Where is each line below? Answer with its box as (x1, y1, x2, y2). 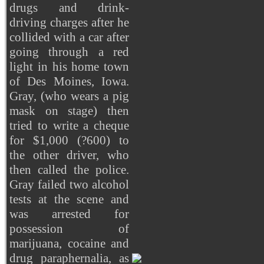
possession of (9, 221, 129, 236)
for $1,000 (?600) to (9, 133, 129, 147)
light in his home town (9, 59, 129, 74)
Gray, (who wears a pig (9, 88, 129, 103)
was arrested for (9, 206, 129, 221)
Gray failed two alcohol (9, 177, 129, 192)
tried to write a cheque (9, 118, 129, 133)
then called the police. (9, 162, 129, 177)
